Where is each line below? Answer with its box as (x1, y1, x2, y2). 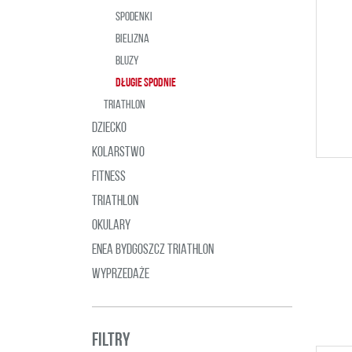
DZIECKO (92, 121, 126, 136)
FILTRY (92, 332, 130, 350)
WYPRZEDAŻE (92, 267, 149, 282)
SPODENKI (115, 11, 152, 24)
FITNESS (92, 170, 126, 185)
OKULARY (92, 218, 130, 233)
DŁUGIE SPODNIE (115, 77, 176, 90)
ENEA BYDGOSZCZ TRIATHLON (92, 243, 214, 258)
